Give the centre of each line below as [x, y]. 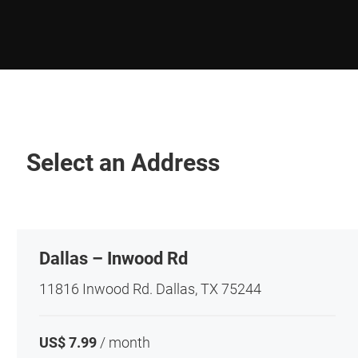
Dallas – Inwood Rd [113, 259]
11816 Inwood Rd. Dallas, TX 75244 [150, 289]
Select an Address [123, 163]
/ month [123, 343]
